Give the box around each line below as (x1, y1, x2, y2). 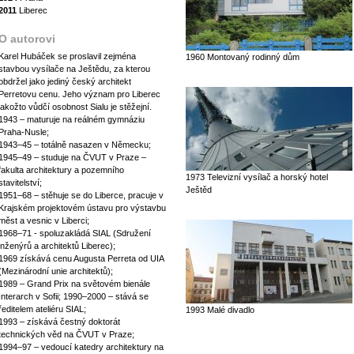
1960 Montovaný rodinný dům (186, 52, 299, 62)
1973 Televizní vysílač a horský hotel (186, 172, 328, 182)
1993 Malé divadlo (186, 305, 254, 314)
